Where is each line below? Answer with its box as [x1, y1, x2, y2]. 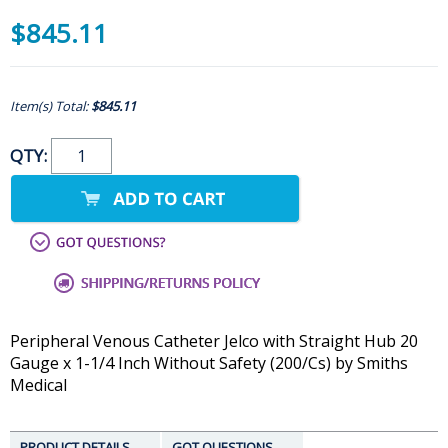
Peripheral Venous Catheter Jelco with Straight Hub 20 [10, 330, 418, 353]
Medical [10, 374, 67, 397]
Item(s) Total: [10, 97, 91, 116]
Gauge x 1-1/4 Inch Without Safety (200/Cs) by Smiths [10, 352, 408, 375]
